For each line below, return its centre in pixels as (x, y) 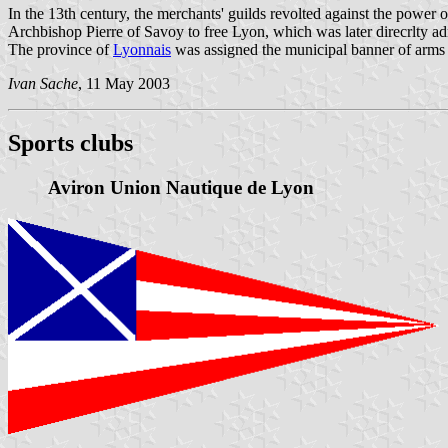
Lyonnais (142, 49)
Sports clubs (70, 143)
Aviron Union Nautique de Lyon (181, 188)
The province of (60, 49)
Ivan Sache (43, 83)
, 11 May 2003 (124, 83)
